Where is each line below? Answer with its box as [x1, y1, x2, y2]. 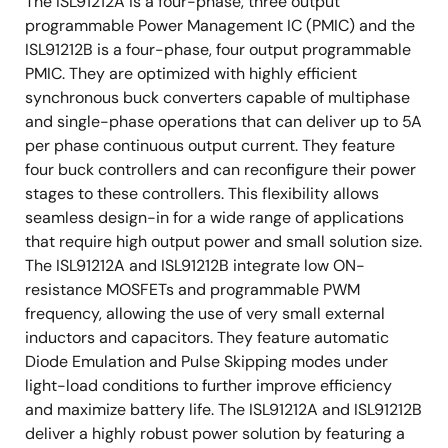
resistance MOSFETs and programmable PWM [25, 278, 360, 300]
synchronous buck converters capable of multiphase [25, 86, 410, 108]
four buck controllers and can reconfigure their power [25, 158, 416, 180]
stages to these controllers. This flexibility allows [25, 182, 379, 204]
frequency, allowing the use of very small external [25, 302, 385, 324]
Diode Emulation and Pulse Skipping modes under [25, 350, 388, 372]
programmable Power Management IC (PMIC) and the [25, 14, 415, 36]
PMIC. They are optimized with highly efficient [25, 62, 357, 84]
